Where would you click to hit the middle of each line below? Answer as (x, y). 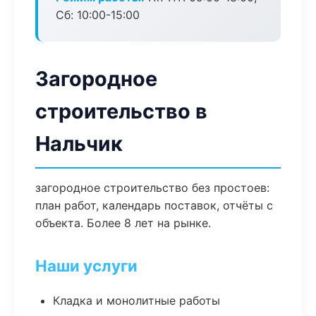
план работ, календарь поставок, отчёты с (154, 205)
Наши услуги (86, 266)
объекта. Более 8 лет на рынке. (123, 223)
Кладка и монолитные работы (136, 300)
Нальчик (79, 144)
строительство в (121, 111)
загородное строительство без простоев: (152, 188)
